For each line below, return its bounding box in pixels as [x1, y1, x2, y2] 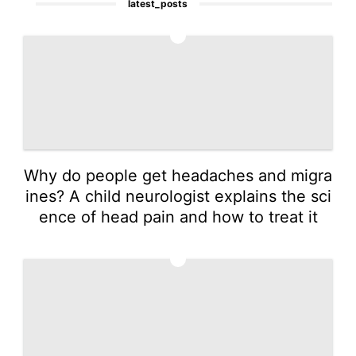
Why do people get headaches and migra [24, 165, 332, 185]
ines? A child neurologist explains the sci [25, 186, 331, 206]
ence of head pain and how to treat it [38, 207, 318, 226]
